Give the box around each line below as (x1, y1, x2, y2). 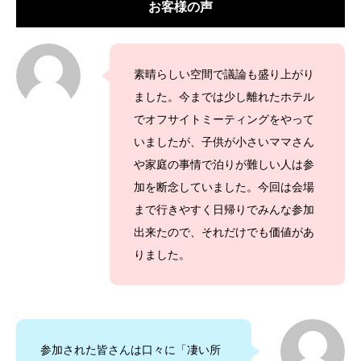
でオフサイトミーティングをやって (134, 113, 314, 127)
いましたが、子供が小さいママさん (134, 135, 314, 149)
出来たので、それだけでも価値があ (134, 226, 314, 239)
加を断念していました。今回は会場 (134, 180, 314, 194)
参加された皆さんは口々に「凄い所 (40, 343, 221, 357)
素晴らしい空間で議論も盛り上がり (134, 68, 314, 81)
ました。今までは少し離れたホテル (134, 90, 314, 104)
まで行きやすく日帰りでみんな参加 (134, 203, 314, 217)
